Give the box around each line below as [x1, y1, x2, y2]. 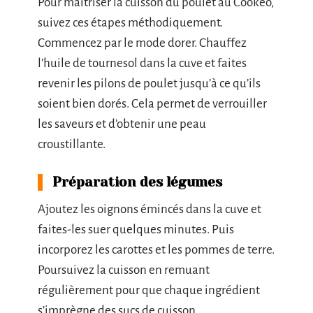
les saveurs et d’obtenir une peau [38, 117, 206, 131]
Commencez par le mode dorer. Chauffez [38, 36, 247, 50]
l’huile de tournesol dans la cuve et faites [38, 57, 247, 70]
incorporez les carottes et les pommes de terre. [38, 243, 275, 256]
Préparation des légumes [52, 175, 222, 190]
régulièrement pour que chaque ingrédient [38, 284, 260, 297]
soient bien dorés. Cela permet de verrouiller [38, 97, 267, 110]
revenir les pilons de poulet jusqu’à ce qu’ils [38, 77, 261, 90]
